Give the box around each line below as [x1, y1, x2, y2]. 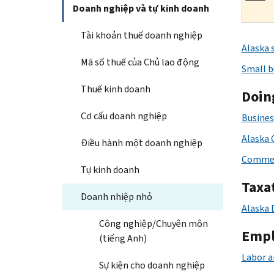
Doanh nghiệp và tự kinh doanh [73, 1, 209, 15]
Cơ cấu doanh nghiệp [81, 109, 167, 122]
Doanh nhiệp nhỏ [81, 190, 152, 203]
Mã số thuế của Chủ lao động [81, 55, 199, 68]
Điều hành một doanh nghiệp [81, 136, 202, 149]
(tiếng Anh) [99, 231, 147, 245]
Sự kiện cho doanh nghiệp [99, 258, 205, 272]
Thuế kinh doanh [81, 82, 150, 95]
